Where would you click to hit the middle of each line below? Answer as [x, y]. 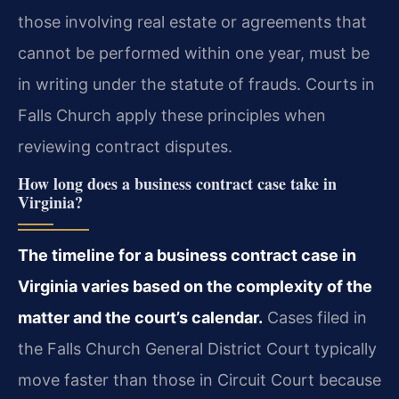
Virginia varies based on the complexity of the [195, 286]
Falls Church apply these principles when [172, 115]
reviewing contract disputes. [125, 146]
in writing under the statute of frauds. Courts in [196, 84]
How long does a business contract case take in [177, 183]
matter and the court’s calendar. [140, 317]
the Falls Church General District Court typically [197, 348]
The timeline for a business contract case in [187, 255]
